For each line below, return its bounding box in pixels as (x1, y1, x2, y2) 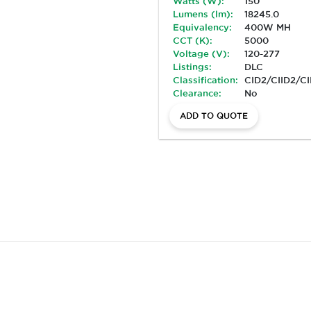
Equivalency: (173, 22, 232, 32)
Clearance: (173, 87, 221, 98)
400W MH (244, 22, 292, 32)
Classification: (173, 74, 238, 85)
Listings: (173, 61, 212, 72)
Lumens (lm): (173, 8, 233, 19)
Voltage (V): (173, 48, 230, 58)
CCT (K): (173, 35, 212, 45)
